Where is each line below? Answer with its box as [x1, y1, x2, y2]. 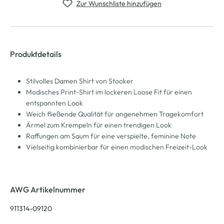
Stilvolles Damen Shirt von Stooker [26, 76, 133, 85]
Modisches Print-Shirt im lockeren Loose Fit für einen [26, 87, 192, 96]
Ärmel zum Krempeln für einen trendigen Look [26, 120, 171, 129]
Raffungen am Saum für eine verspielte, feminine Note [26, 131, 196, 140]
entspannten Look [26, 98, 83, 107]
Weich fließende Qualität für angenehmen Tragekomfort [26, 109, 203, 118]
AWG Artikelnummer [10, 184, 85, 194]
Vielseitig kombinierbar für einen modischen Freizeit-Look [26, 142, 207, 151]
